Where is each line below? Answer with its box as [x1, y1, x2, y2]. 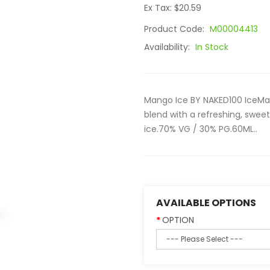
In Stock [195, 41, 228, 53]
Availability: [144, 41, 192, 53]
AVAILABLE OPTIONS [156, 196, 256, 210]
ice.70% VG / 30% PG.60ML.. [144, 123, 257, 135]
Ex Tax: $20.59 [144, 2, 201, 14]
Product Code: [144, 23, 207, 35]
